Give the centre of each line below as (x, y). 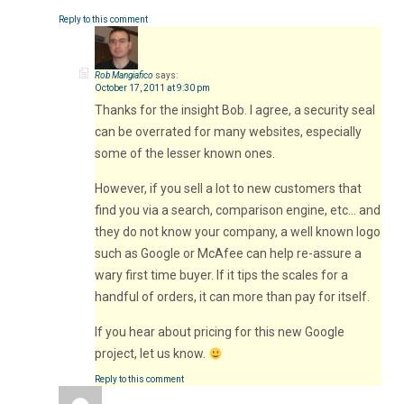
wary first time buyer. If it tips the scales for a (221, 275)
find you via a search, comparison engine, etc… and (238, 211)
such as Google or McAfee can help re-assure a (228, 254)
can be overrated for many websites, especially (228, 132)
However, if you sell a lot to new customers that (228, 189)
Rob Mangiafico (124, 76)
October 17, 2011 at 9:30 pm (152, 88)
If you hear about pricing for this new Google (220, 332)
